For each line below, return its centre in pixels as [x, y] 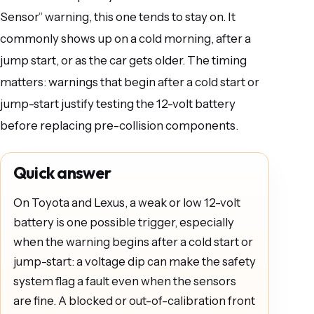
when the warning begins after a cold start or [133, 241]
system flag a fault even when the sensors [124, 281]
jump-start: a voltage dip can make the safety [134, 261]
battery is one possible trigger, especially [123, 222]
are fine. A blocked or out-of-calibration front [134, 300]
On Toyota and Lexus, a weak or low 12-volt [127, 202]
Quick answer [62, 172]
